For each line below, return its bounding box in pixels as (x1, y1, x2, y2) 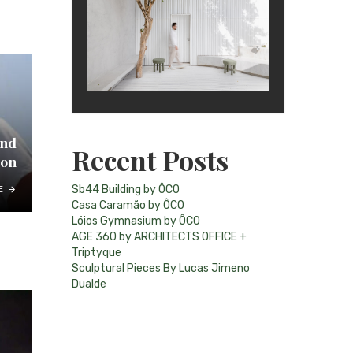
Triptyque (72, 245, 121, 259)
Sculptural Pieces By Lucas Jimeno (72, 261, 250, 275)
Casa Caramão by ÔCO (72, 198, 184, 212)
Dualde (72, 277, 106, 291)
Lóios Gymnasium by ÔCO (72, 214, 200, 228)
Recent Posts (72, 141, 229, 178)
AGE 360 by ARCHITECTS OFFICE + (72, 229, 247, 243)
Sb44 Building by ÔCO (72, 182, 180, 196)
